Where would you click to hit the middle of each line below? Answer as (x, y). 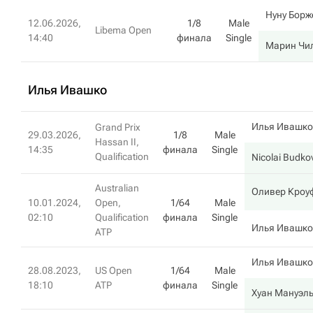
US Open (114, 270)
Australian (117, 188)
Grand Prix (118, 127)
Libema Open (123, 30)
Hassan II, (117, 142)
